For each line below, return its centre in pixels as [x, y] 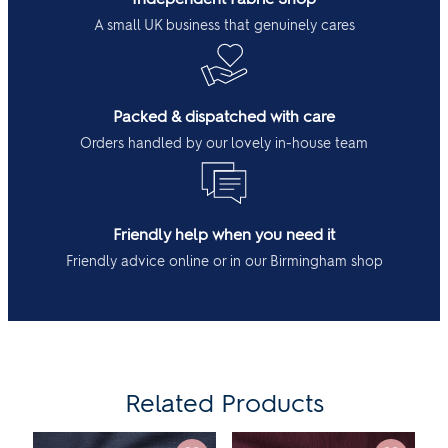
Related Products [224, 402]
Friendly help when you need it [224, 234]
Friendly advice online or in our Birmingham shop [224, 261]
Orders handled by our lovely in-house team [224, 143]
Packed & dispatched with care [224, 116]
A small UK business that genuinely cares [224, 25]
